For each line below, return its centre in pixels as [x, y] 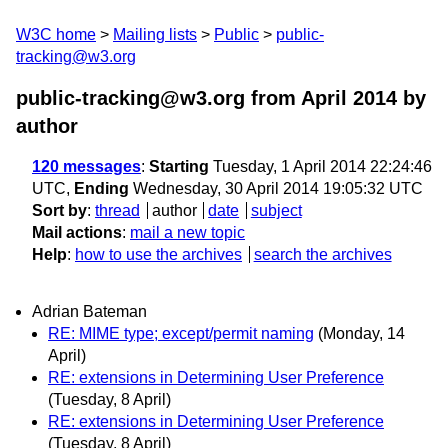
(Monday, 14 [361, 334]
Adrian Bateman [89, 312]
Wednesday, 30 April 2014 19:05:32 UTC [276, 188]
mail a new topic [187, 232]
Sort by [59, 210]
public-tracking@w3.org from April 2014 [206, 98]
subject [276, 210]
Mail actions [77, 232]
